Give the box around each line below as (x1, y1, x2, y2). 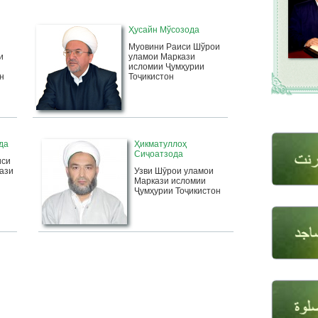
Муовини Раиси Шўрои (128, 42, 220, 52)
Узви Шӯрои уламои (134, 166, 214, 176)
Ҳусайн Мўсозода (128, 25, 199, 35)
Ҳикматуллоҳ (134, 139, 187, 149)
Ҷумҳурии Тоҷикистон (134, 186, 221, 196)
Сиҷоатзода (134, 149, 183, 159)
